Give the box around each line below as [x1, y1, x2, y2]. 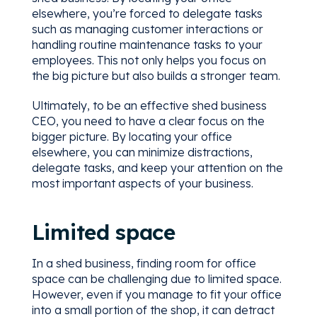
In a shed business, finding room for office [31, 255, 256, 270]
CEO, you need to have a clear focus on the [31, 113, 265, 128]
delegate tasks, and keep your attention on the [31, 160, 283, 175]
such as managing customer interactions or [31, 21, 263, 36]
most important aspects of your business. [31, 175, 253, 190]
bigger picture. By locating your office [31, 129, 232, 144]
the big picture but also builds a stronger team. [31, 68, 280, 83]
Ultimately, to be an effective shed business [31, 98, 267, 113]
